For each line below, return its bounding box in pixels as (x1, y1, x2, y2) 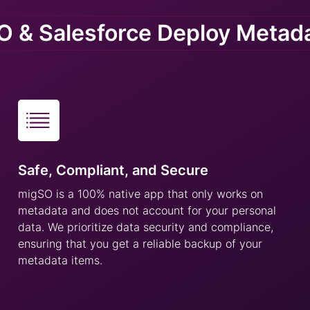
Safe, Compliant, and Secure (17, 162, 208, 179)
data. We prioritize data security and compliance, (17, 220, 273, 234)
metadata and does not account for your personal (17, 203, 276, 217)
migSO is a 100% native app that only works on (17, 187, 263, 201)
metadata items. (17, 253, 102, 267)
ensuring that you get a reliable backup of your (17, 237, 262, 250)
